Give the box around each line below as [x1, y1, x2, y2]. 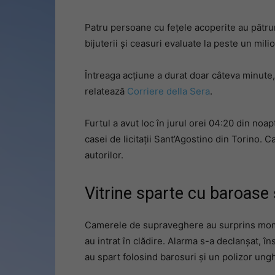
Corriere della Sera [127, 85, 210, 97]
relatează [85, 85, 127, 97]
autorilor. [85, 149, 123, 161]
